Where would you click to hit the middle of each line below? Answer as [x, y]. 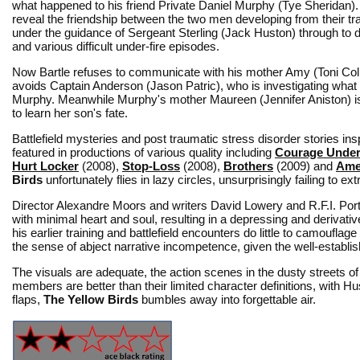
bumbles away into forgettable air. [227, 299]
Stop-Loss [151, 166]
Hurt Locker [45, 166]
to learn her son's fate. [70, 112]
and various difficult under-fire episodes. [116, 46]
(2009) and [305, 166]
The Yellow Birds [91, 299]
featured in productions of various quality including [143, 152]
